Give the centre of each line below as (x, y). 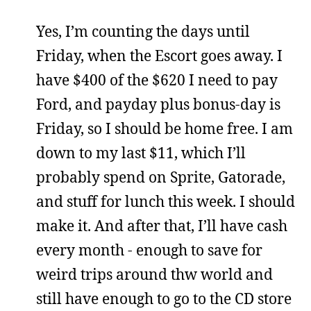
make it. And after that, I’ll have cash (162, 226)
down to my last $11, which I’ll (141, 153)
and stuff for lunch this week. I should (166, 201)
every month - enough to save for (149, 250)
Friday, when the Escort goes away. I (159, 56)
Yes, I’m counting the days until (143, 31)
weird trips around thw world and (154, 274)
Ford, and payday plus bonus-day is (158, 104)
